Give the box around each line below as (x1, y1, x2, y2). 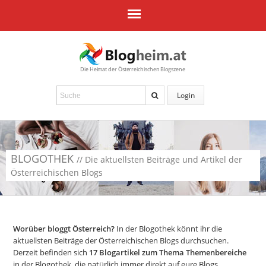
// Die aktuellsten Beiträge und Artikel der (77, 154, 242, 165)
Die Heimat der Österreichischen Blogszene (80, 65, 185, 73)
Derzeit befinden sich (13, 247, 90, 258)
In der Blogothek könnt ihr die (115, 223, 223, 234)
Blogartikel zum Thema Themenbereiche (97, 247, 247, 258)
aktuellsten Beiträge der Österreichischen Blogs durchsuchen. (13, 235, 229, 246)
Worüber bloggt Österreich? (13, 223, 115, 234)
